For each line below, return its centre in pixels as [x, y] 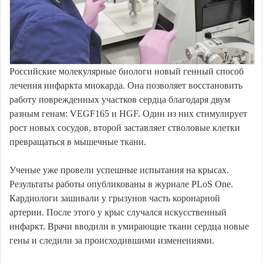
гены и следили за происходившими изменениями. [112, 241]
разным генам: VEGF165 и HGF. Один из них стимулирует [128, 114]
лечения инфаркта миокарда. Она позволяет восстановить [126, 86]
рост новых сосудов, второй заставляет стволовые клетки [125, 128]
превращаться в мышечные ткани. [78, 142]
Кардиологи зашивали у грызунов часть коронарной [115, 198]
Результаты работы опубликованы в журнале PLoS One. [121, 184]
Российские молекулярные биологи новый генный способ [127, 72]
